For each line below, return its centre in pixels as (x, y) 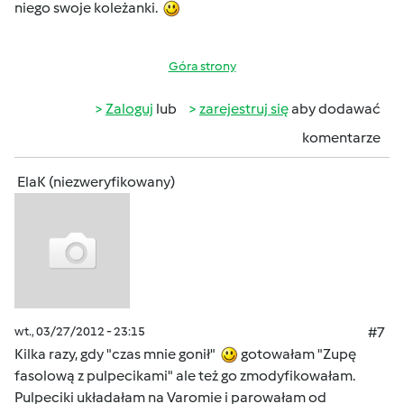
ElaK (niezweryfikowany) (96, 182)
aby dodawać (335, 109)
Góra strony (202, 66)
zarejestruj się (244, 109)
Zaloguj (129, 109)
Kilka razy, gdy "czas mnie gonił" (118, 354)
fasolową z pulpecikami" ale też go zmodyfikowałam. (185, 376)
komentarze (341, 138)
